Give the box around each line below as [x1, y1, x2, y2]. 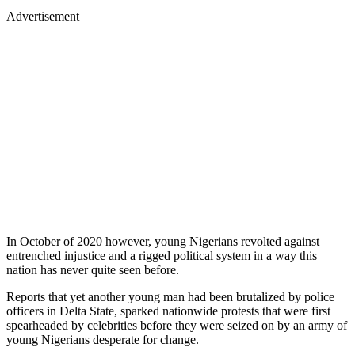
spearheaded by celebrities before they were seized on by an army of [6, 318, 347, 332]
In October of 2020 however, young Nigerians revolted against [6, 234, 319, 248]
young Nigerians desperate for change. [6, 332, 202, 346]
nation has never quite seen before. [6, 262, 182, 277]
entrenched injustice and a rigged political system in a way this [6, 248, 317, 262]
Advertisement [6, 9, 79, 23]
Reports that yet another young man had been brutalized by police [6, 289, 334, 303]
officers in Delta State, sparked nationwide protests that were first [6, 303, 330, 318]
